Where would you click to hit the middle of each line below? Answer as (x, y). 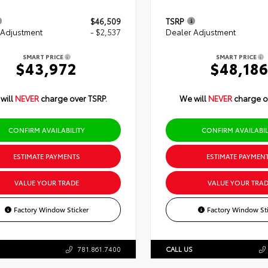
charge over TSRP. (74, 98)
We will (194, 98)
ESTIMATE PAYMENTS (46, 156)
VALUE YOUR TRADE (46, 183)
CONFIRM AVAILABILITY (46, 130)
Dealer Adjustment (200, 32)
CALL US (179, 249)
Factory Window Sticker (51, 210)
